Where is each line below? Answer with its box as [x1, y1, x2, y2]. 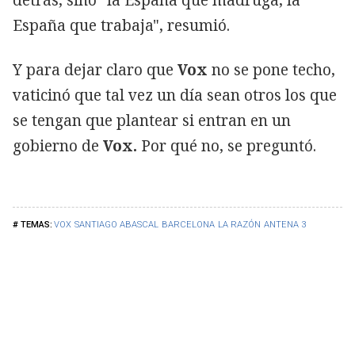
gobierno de [13, 135, 103, 156]
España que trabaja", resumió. [13, 14, 230, 36]
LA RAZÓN [218, 219, 261, 230]
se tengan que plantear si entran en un [13, 109, 291, 131]
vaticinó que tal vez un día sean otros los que [13, 84, 337, 105]
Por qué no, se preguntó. [137, 135, 316, 156]
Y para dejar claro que [13, 59, 177, 80]
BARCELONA [162, 219, 215, 230]
